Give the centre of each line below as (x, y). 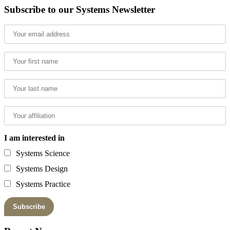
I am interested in (34, 138)
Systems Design (42, 169)
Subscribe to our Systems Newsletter (80, 9)
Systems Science (43, 154)
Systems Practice (43, 184)
